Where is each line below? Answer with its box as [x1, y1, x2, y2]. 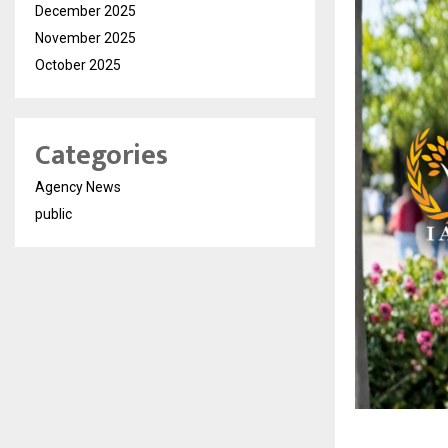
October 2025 [35, 57, 121, 73]
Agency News [35, 179, 121, 195]
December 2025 [35, 3, 136, 19]
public [35, 206, 72, 222]
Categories [35, 132, 168, 179]
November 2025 [35, 30, 136, 46]
